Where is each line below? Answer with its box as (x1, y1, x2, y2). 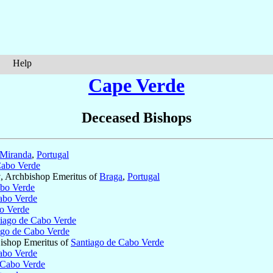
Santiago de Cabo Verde (71, 237, 164, 248)
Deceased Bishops (82, 110, 191, 126)
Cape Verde (88, 74, 185, 96)
